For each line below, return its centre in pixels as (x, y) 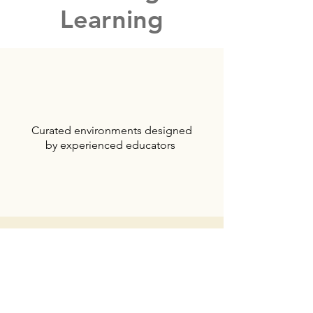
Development (112, 300)
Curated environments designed (111, 130)
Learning (112, 19)
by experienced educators (111, 145)
